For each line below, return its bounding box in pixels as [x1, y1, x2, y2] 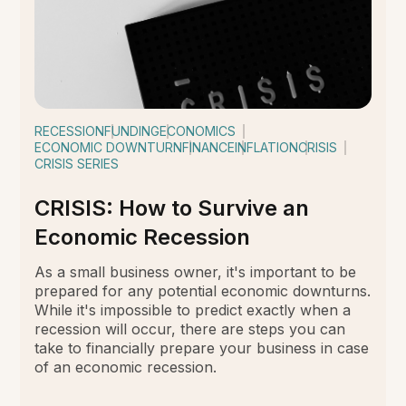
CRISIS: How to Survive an [34, 194, 310, 221]
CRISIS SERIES [34, 155, 120, 171]
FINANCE [182, 139, 236, 155]
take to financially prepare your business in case [34, 338, 370, 357]
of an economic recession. [34, 357, 217, 376]
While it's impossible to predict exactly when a [34, 300, 352, 319]
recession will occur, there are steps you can [34, 319, 346, 338]
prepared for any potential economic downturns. [34, 281, 372, 300]
